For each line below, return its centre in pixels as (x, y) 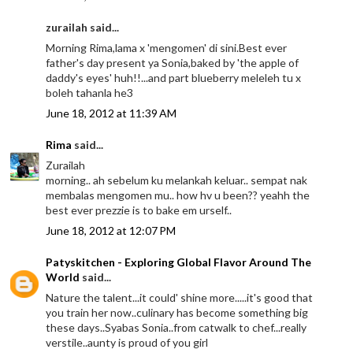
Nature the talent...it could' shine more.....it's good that (180, 297)
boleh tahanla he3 (90, 92)
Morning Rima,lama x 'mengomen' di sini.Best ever (167, 47)
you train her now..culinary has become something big (177, 312)
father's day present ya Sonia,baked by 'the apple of (173, 62)
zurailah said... (83, 27)
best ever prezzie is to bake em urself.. (139, 210)
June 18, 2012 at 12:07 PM (111, 230)
